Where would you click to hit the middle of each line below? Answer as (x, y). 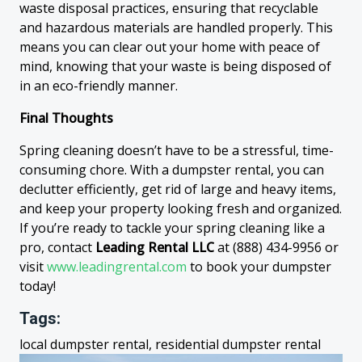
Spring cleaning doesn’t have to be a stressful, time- (177, 150)
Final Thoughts (66, 118)
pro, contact (57, 247)
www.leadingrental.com (117, 267)
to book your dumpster (259, 267)
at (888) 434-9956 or (276, 247)
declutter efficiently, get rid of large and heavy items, (178, 189)
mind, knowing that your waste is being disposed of (175, 66)
